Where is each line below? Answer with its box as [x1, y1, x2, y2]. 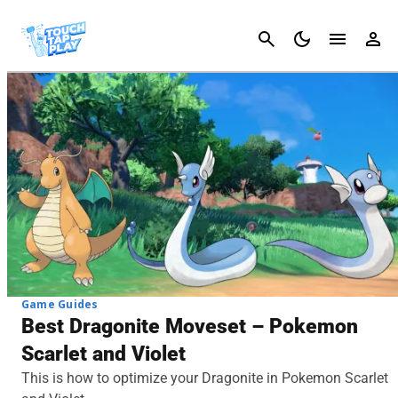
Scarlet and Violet [21, 341, 186, 366]
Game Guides [21, 296, 99, 312]
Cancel [347, 30, 391, 47]
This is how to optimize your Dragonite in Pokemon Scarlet [21, 369, 388, 386]
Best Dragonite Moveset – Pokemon [21, 314, 358, 338]
